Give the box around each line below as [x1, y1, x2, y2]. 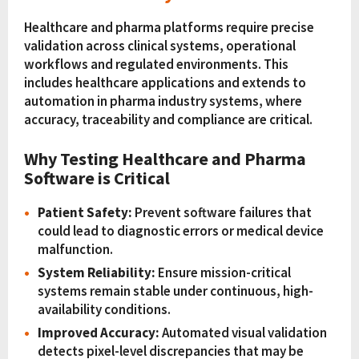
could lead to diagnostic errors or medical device [38, 222, 324, 240]
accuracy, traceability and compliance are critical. [24, 110, 313, 128]
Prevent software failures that [132, 204, 312, 222]
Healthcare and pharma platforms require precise [24, 18, 314, 36]
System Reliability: [38, 264, 155, 282]
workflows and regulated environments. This [24, 54, 288, 73]
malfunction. [38, 240, 113, 259]
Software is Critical [24, 167, 170, 190]
